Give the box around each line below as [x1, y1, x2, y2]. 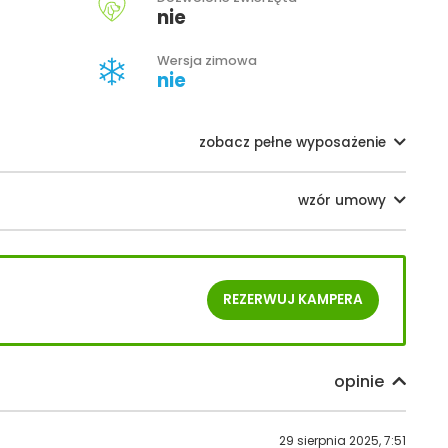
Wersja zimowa [157, 51, 257, 69]
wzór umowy [298, 190, 386, 210]
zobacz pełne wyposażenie [199, 132, 386, 152]
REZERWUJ [223, 290, 295, 310]
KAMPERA [295, 290, 363, 310]
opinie [334, 370, 384, 394]
